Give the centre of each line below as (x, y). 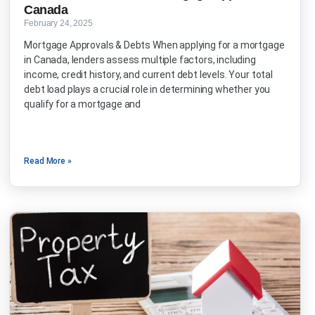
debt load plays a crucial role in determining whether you (147, 90)
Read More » (48, 161)
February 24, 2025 (58, 24)
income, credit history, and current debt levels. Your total (148, 75)
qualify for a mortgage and (83, 104)
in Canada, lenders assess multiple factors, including (140, 60)
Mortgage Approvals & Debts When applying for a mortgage (154, 45)
